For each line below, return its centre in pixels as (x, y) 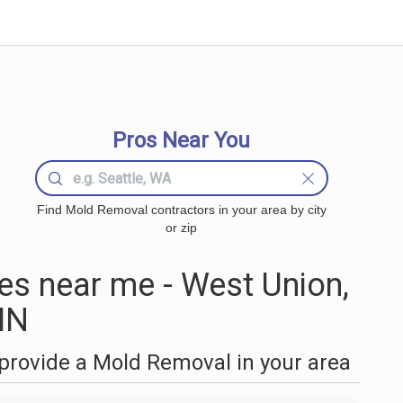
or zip (182, 228)
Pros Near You (182, 140)
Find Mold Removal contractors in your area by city (181, 210)
